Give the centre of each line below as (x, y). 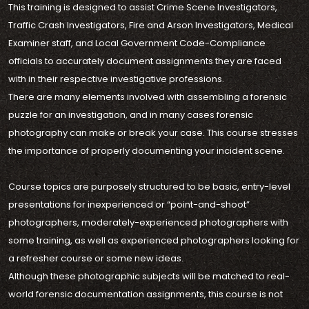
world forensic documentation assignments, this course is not (146, 294)
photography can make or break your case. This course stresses (153, 133)
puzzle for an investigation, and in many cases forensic (131, 115)
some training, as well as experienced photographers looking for (154, 240)
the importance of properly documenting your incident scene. (147, 151)
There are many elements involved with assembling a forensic (148, 97)
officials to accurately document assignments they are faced (145, 61)
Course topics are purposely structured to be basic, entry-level (149, 187)
